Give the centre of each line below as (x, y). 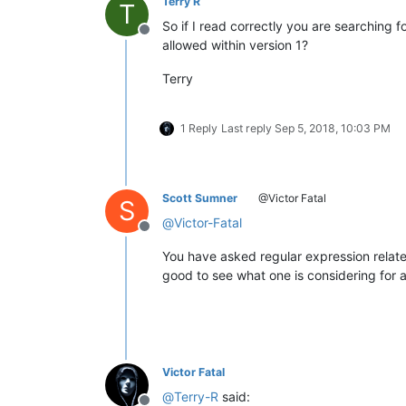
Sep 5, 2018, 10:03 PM (333, 128)
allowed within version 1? (235, 44)
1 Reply (199, 128)
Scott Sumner (200, 198)
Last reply (248, 128)
